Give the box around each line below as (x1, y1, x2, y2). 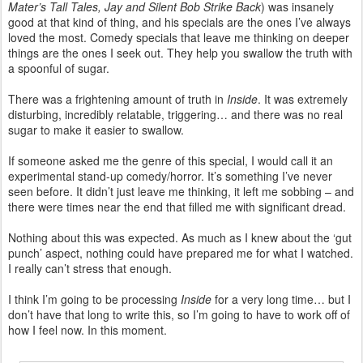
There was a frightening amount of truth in (8, 90, 227, 107)
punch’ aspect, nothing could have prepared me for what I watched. (8, 244, 353, 261)
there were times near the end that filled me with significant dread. (8, 198, 346, 215)
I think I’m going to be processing (8, 290, 181, 307)
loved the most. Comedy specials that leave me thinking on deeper (8, 28, 349, 45)
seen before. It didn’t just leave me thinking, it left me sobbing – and (8, 182, 354, 199)
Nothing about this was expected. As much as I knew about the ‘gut (8, 228, 352, 246)
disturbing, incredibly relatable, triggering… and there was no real (8, 105, 343, 122)
